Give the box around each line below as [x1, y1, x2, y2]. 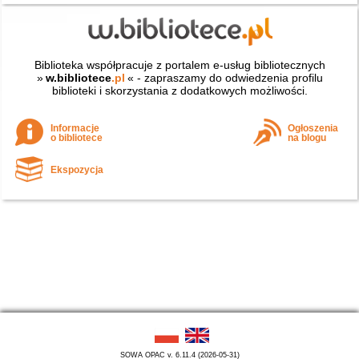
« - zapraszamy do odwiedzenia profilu [127, 71, 323, 84]
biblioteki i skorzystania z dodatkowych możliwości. [51, 83, 308, 97]
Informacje [50, 123, 100, 134]
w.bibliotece [45, 71, 111, 84]
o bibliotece [50, 133, 103, 143]
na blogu [288, 133, 327, 143]
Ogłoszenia [288, 123, 339, 134]
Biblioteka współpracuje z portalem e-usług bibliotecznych [34, 58, 325, 71]
